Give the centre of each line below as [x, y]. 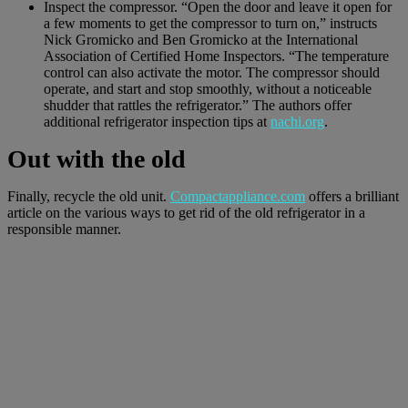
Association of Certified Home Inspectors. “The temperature [216, 56]
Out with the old [97, 159]
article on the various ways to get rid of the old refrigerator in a [186, 213]
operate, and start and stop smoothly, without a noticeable [208, 89]
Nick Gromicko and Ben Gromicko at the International [201, 40]
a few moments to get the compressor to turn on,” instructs [210, 24]
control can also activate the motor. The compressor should [212, 73]
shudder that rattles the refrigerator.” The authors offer [198, 106]
